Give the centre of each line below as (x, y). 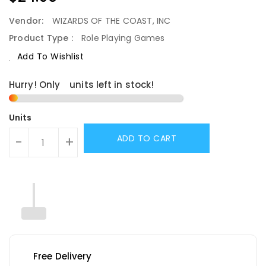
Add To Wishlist (50, 57)
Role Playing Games (123, 38)
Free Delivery (63, 256)
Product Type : (42, 38)
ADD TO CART (147, 138)
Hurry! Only (35, 85)
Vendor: (28, 20)
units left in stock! (112, 85)
